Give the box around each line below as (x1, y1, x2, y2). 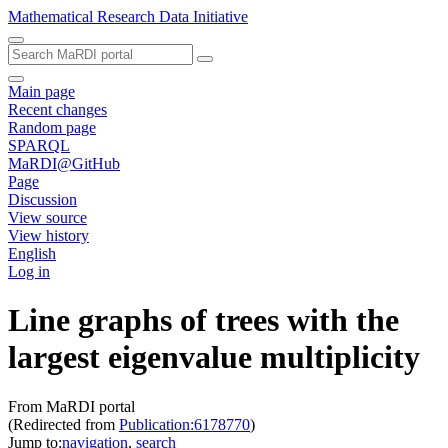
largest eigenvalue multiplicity (8, 339, 420, 376)
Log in (8, 263, 50, 280)
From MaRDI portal (8, 397, 135, 415)
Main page (8, 83, 75, 100)
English (8, 245, 56, 262)
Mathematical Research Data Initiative (8, 8, 248, 25)
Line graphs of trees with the (8, 302, 399, 339)
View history (8, 227, 89, 244)
